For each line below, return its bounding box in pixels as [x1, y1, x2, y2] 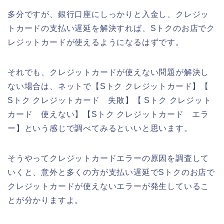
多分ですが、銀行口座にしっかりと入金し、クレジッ [7, 9, 209, 18]
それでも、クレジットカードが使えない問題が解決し [7, 67, 209, 76]
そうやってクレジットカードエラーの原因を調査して [7, 153, 209, 162]
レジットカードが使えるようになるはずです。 [7, 37, 184, 46]
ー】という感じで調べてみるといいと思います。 [7, 123, 192, 132]
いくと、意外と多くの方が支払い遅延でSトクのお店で [7, 167, 215, 176]
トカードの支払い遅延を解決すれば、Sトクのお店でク [7, 23, 215, 32]
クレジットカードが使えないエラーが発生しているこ [7, 181, 209, 190]
